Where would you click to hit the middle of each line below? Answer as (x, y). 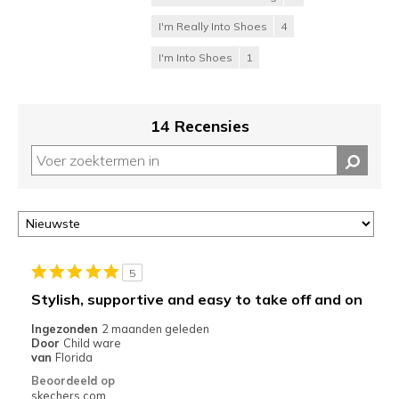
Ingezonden (66, 328)
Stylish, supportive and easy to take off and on (196, 299)
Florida (73, 357)
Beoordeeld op (73, 380)
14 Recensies (199, 126)
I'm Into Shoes (195, 57)
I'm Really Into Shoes (213, 26)
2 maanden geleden (155, 328)
